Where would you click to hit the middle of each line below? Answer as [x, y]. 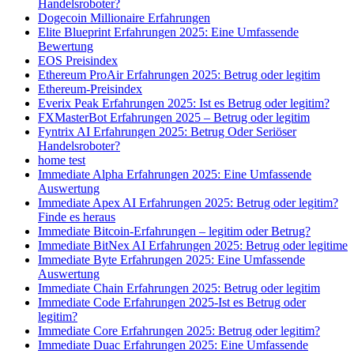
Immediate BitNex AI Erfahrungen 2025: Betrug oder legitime [193, 246]
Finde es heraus [77, 217]
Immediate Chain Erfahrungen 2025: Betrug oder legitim [179, 288]
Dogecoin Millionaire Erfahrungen [124, 18]
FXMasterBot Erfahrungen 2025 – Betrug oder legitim [174, 118]
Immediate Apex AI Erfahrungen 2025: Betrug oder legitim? [188, 203]
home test [62, 160]
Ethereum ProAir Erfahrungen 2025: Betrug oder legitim [179, 75]
